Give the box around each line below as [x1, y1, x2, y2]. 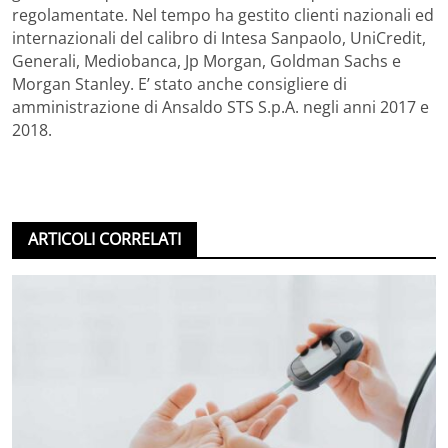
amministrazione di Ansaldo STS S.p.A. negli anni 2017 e [12, 95, 429, 118]
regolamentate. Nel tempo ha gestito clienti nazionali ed [12, 3, 434, 26]
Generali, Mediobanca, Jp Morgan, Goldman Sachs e [12, 49, 401, 72]
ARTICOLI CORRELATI [28, 227, 181, 250]
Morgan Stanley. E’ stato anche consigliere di [12, 72, 347, 95]
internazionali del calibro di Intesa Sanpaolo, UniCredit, [12, 26, 426, 49]
